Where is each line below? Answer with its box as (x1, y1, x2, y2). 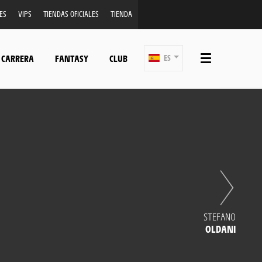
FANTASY (55, 52, 88, 64)
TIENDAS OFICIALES (43, 9, 99, 19)
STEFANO (204, 210, 236, 223)
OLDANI (205, 222, 236, 235)
